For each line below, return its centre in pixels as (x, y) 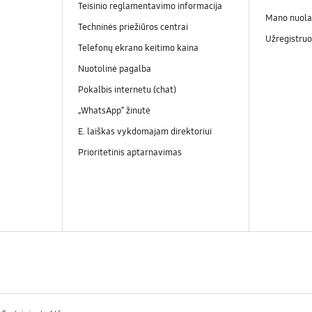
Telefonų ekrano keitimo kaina (138, 48)
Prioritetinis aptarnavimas (130, 153)
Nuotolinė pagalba (114, 69)
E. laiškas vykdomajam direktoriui (145, 132)
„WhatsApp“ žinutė (115, 111)
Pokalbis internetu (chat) (127, 89)
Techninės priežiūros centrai (133, 27)
